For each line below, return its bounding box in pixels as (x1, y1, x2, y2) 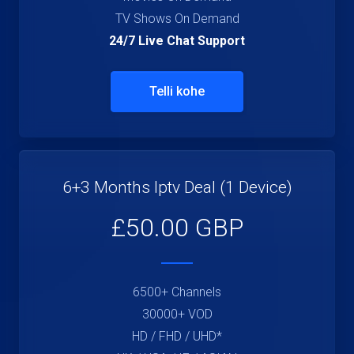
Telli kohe (149, 84, 205, 99)
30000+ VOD (141, 307, 213, 322)
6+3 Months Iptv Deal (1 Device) (62, 178, 292, 197)
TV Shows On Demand (115, 11, 239, 26)
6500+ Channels (133, 284, 221, 299)
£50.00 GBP (111, 213, 243, 243)
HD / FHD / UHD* (132, 329, 222, 344)
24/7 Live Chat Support (109, 33, 245, 48)
